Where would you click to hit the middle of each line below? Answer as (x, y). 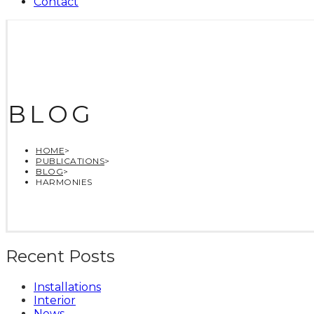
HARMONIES (64, 182)
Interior (55, 301)
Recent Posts (60, 257)
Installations (67, 287)
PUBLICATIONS (70, 161)
